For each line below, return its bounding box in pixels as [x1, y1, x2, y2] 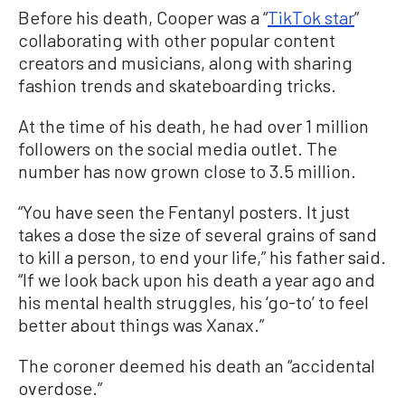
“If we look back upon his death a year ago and [18, 268, 375, 291]
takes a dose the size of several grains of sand [18, 223, 377, 246]
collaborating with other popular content [18, 29, 335, 52]
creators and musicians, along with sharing [18, 52, 353, 74]
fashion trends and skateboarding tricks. [18, 74, 336, 97]
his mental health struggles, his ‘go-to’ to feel [18, 291, 369, 314]
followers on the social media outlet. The [18, 137, 337, 160]
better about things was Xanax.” [18, 314, 264, 336]
